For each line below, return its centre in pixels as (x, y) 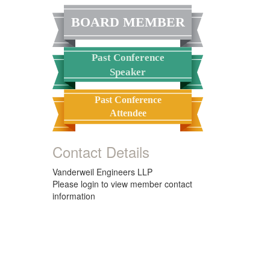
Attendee (128, 113)
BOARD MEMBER (128, 22)
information (74, 196)
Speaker (128, 72)
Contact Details (101, 152)
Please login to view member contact (122, 184)
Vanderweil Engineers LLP (102, 172)
